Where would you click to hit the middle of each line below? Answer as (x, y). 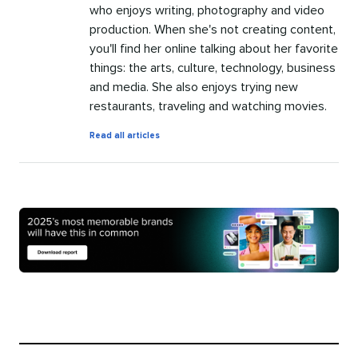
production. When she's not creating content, (213, 29)
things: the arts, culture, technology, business (213, 68)
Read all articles (125, 135)
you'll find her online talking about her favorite (214, 48)
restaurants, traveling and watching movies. (208, 106)
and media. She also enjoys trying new (194, 87)
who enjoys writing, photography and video (207, 10)
